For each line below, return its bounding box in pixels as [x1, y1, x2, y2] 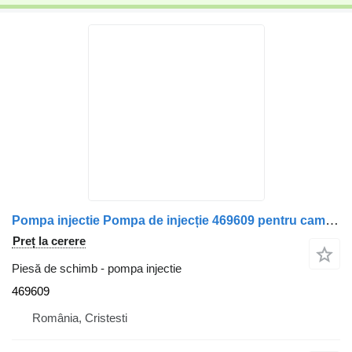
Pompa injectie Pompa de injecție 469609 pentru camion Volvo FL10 [325, 213, 339, 228]
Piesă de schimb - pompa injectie [12, 262, 181, 275]
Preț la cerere [13, 234, 86, 247]
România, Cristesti [32, 311, 127, 324]
